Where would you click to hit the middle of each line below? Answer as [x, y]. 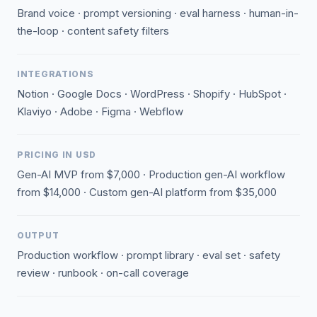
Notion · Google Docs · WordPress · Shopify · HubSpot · [152, 94]
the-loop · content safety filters [93, 31]
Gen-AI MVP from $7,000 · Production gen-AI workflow [151, 174]
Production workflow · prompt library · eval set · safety [149, 255]
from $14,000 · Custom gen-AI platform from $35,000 [147, 192]
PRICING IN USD [57, 155]
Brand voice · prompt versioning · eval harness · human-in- [158, 13]
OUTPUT [38, 235]
